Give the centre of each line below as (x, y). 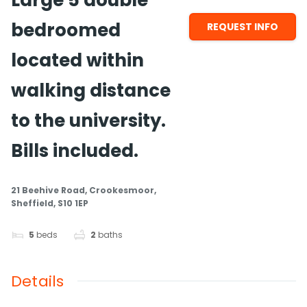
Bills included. (75, 151)
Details (38, 282)
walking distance (91, 90)
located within (77, 60)
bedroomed (66, 30)
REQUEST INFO (243, 27)
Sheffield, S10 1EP (50, 203)
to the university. (88, 121)
